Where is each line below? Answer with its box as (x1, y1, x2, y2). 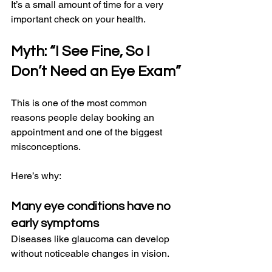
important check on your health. (11, 13, 146, 25)
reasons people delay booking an (11, 112, 157, 124)
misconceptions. (11, 141, 81, 153)
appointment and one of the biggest (11, 126, 165, 138)
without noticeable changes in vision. (11, 248, 169, 260)
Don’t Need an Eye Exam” (11, 64, 181, 80)
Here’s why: (11, 170, 61, 182)
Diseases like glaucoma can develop (11, 233, 172, 245)
